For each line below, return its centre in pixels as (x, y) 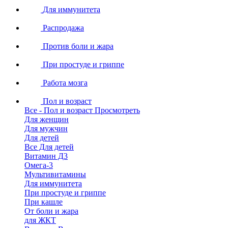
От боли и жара (51, 211)
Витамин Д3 (46, 156)
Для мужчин (46, 129)
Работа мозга (65, 83)
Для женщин (47, 119)
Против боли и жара (78, 46)
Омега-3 (39, 165)
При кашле (44, 202)
